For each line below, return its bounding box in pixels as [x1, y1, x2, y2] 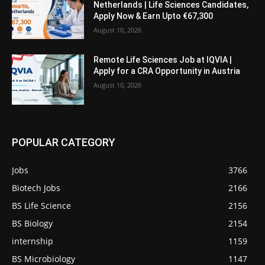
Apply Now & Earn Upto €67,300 [93, 11, 214, 21]
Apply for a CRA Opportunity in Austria [93, 66, 241, 76]
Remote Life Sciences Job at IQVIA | [93, 54, 232, 64]
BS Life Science [12, 200, 71, 212]
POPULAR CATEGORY [12, 136, 115, 149]
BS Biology [12, 218, 53, 230]
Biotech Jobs [12, 182, 60, 194]
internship [12, 235, 53, 247]
